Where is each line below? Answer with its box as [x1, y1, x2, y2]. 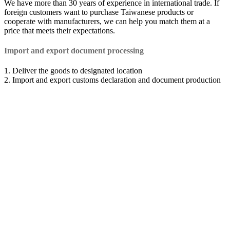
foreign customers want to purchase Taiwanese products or [4, 7, 194, 16]
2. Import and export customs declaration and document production [4, 75, 221, 85]
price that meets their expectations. [4, 26, 115, 35]
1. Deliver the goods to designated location [4, 66, 142, 75]
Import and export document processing [4, 46, 144, 55]
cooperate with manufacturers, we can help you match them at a [4, 16, 210, 26]
